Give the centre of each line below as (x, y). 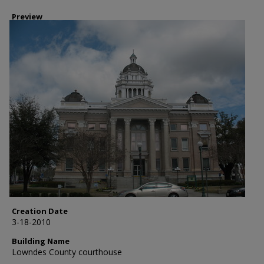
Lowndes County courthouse (67, 252)
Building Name (41, 241)
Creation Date (40, 211)
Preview (27, 16)
